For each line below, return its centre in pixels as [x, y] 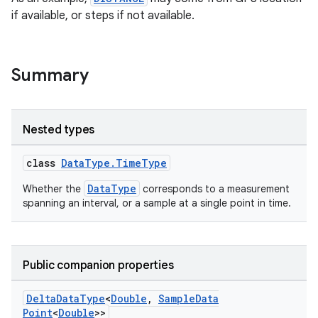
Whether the [53, 189]
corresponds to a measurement [215, 189]
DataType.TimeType [114, 163]
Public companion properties [98, 265]
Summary [50, 75]
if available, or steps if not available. [103, 16]
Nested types [59, 130]
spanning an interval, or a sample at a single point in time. [157, 203]
